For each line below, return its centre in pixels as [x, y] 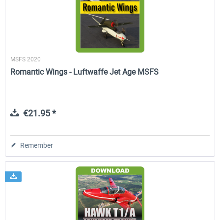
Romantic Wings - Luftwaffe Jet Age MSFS [85, 72]
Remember [37, 145]
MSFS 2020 [26, 59]
